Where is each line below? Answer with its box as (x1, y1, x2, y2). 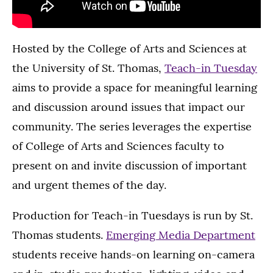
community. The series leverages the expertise (12, 119, 252, 133)
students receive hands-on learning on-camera (12, 247, 255, 261)
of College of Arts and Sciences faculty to (12, 138, 224, 153)
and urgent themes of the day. (12, 177, 166, 192)
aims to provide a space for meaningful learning (12, 80, 257, 94)
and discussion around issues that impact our (12, 99, 245, 114)
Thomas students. (12, 227, 106, 242)
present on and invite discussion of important (12, 158, 247, 172)
